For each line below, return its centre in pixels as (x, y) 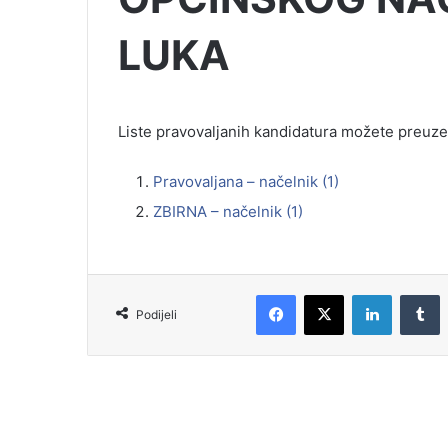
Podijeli (156, 314)
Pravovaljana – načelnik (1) (246, 181)
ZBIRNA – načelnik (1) (228, 211)
